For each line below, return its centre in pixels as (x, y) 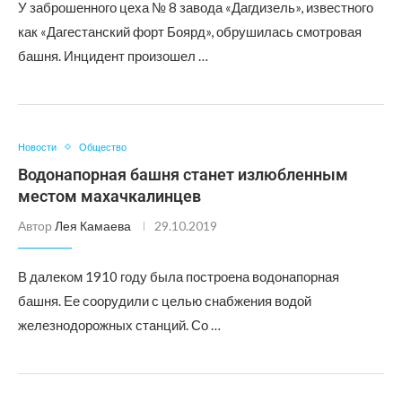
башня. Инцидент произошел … (113, 56)
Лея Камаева (93, 226)
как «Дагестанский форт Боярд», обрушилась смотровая (190, 31)
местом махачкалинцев (109, 196)
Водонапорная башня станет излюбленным (183, 175)
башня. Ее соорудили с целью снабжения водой (165, 301)
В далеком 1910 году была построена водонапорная (179, 276)
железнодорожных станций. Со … (119, 325)
